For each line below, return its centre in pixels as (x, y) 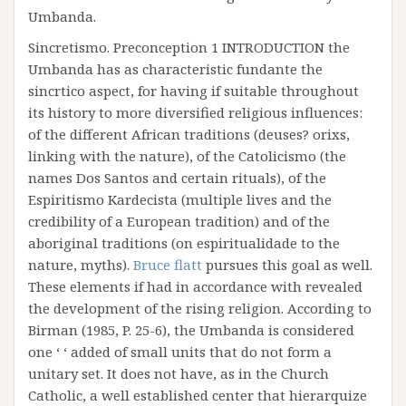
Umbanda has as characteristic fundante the (175, 69)
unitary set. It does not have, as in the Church (179, 373)
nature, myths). (81, 265)
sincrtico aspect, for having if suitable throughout (193, 91)
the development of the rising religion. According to (200, 308)
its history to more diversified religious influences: (195, 112)
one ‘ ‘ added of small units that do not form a (180, 352)
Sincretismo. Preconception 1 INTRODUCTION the (189, 47)
